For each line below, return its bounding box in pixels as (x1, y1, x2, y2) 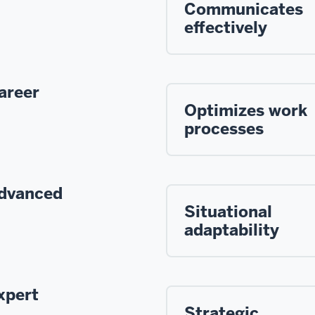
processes (184, 117, 264, 139)
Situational (184, 200, 272, 222)
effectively (184, 16, 267, 38)
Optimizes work (184, 99, 307, 121)
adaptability (184, 219, 279, 240)
